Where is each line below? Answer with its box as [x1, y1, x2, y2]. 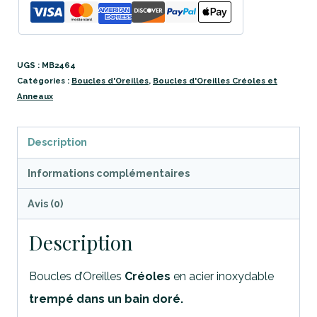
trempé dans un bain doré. [29, 292, 183, 306]
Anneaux [17, 91, 53, 102]
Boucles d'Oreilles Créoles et [153, 76, 277, 86]
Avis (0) [28, 197, 64, 210]
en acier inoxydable [171, 270, 274, 284]
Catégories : [17, 76, 71, 86]
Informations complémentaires [28, 166, 190, 179]
